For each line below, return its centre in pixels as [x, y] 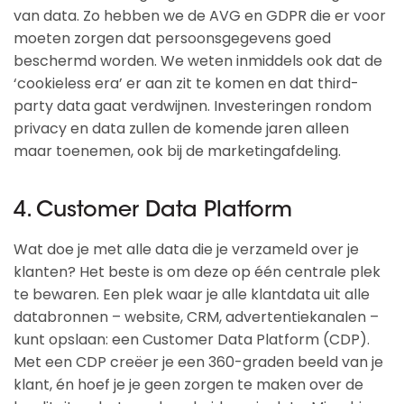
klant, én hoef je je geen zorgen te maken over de [188, 385]
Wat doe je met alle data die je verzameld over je [186, 249]
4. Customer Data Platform [153, 211]
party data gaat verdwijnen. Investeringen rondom [193, 106]
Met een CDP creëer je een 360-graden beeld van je [198, 362]
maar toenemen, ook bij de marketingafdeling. [177, 151]
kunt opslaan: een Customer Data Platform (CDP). [192, 340]
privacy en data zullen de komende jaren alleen [181, 129]
